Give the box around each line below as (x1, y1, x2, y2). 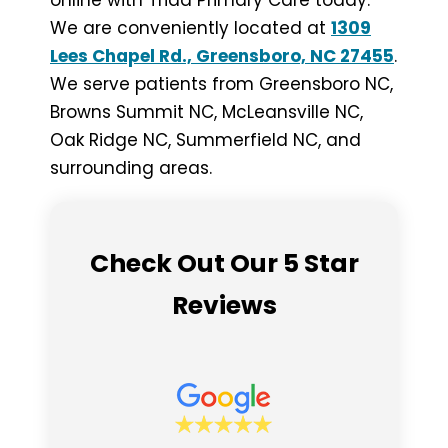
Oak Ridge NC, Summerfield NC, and (50, 128, 361, 153)
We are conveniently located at (50, 16, 331, 41)
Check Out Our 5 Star (89, 245, 359, 281)
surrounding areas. (50, 156, 212, 181)
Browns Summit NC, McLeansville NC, (50, 100, 363, 125)
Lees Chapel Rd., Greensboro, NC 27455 (50, 44, 394, 69)
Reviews (171, 287, 277, 323)
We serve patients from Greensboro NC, (50, 72, 393, 97)
